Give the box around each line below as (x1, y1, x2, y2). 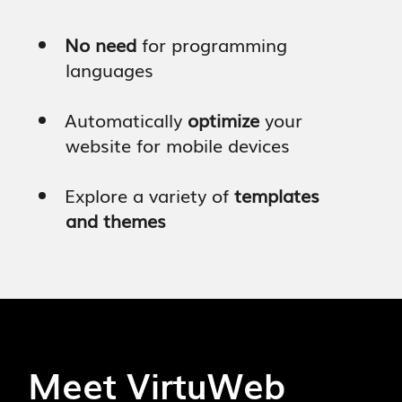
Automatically (65, 105, 188, 133)
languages (39, 55, 154, 83)
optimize (188, 105, 260, 133)
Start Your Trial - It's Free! (105, 306, 295, 329)
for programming (136, 30, 288, 57)
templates (234, 180, 320, 208)
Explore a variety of (65, 180, 235, 208)
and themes (39, 205, 167, 233)
